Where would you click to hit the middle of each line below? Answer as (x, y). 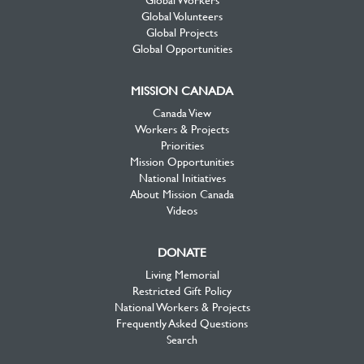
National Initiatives (182, 177)
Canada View (182, 112)
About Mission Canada (182, 193)
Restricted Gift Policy (182, 290)
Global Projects (182, 32)
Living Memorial (182, 274)
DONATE (182, 252)
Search (182, 339)
